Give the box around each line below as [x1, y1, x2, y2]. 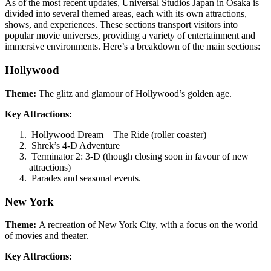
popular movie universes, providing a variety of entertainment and [5, 30, 255, 41]
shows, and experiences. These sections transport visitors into [5, 19, 238, 30]
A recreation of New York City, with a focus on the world [36, 220, 258, 230]
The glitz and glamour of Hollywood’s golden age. [39, 88, 232, 99]
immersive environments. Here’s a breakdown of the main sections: [5, 41, 260, 52]
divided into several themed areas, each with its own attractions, [5, 8, 247, 19]
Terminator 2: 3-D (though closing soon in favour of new [29, 151, 249, 162]
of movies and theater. [5, 230, 88, 241]
